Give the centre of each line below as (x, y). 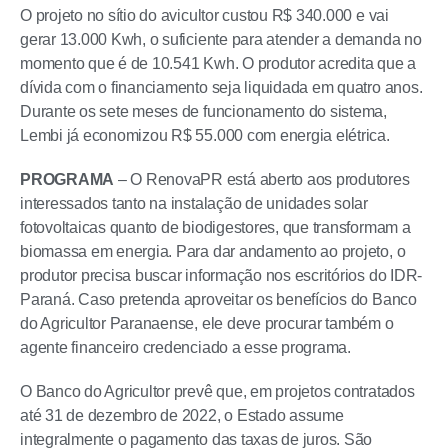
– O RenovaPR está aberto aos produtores (263, 179)
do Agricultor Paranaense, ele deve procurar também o (207, 323)
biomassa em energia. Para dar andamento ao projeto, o (213, 251)
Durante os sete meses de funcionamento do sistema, (204, 111)
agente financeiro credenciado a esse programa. (185, 347)
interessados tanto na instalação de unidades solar (194, 203)
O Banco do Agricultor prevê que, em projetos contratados (217, 391)
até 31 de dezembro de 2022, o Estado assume (182, 415)
